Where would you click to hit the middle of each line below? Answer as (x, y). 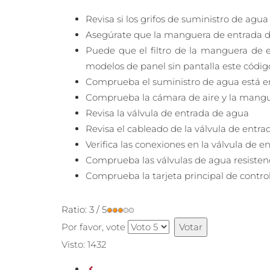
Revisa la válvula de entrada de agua (167, 113)
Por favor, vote (93, 227)
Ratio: (75, 210)
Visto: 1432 (84, 245)
